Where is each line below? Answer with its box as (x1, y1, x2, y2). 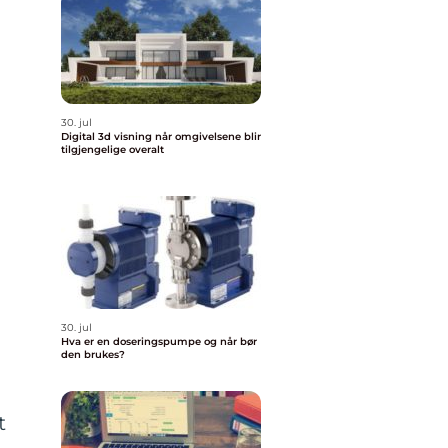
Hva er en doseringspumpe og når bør (61, 335, 257, 348)
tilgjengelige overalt (61, 143, 164, 156)
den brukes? (61, 348, 125, 361)
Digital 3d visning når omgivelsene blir (61, 130, 155, 143)
